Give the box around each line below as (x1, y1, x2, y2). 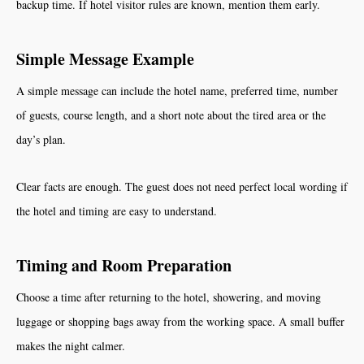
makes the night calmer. (16, 338, 125, 353)
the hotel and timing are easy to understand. (16, 203, 217, 219)
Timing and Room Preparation (16, 253, 232, 277)
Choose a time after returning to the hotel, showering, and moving (16, 289, 321, 305)
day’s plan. (16, 132, 66, 147)
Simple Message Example (16, 47, 194, 71)
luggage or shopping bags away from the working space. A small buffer (16, 314, 344, 329)
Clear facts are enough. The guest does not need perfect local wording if (16, 179, 348, 194)
